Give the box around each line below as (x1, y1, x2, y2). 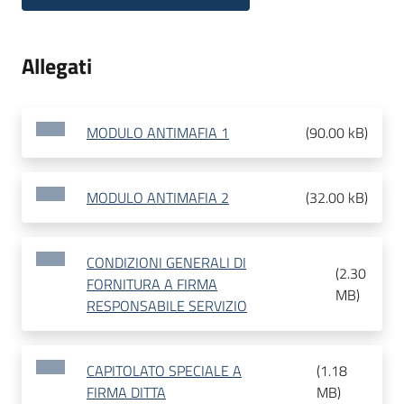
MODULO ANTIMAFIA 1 (87, 122, 229, 144)
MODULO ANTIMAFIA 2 (87, 187, 229, 209)
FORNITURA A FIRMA (87, 273, 217, 296)
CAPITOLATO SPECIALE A (87, 360, 242, 382)
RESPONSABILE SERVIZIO (87, 295, 247, 317)
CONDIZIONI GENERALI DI (87, 252, 246, 274)
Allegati (22, 50, 92, 83)
